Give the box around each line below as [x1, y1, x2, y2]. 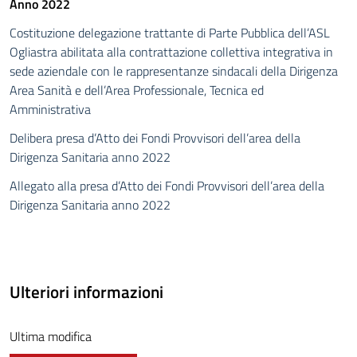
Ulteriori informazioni [10, 279, 163, 305]
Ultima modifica [10, 327, 92, 347]
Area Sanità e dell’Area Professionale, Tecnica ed [10, 80, 264, 100]
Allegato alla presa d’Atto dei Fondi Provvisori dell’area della [10, 176, 324, 196]
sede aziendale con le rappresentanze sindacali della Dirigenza [10, 61, 338, 81]
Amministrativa [10, 100, 94, 120]
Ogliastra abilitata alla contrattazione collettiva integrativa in [10, 42, 333, 62]
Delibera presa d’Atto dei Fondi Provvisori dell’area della [10, 128, 300, 148]
